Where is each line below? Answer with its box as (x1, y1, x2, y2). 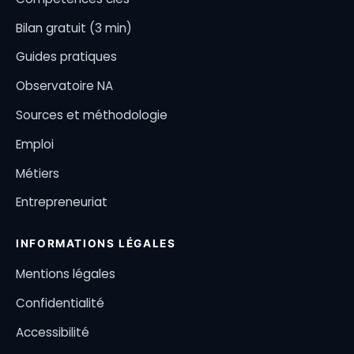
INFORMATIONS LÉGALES (16, 237, 176, 250)
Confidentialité (16, 295, 104, 312)
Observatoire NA (16, 77, 113, 95)
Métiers (16, 164, 59, 182)
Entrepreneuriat (16, 194, 107, 211)
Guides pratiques (16, 48, 117, 66)
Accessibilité (16, 324, 89, 341)
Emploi (16, 135, 54, 153)
